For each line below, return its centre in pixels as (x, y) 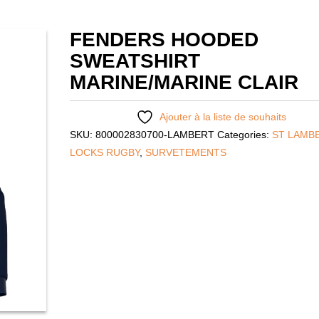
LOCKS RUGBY (105, 152)
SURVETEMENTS (186, 152)
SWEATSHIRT (135, 61)
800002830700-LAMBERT (155, 135)
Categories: (245, 135)
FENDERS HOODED (164, 40)
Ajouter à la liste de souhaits (223, 117)
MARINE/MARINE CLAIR (184, 82)
